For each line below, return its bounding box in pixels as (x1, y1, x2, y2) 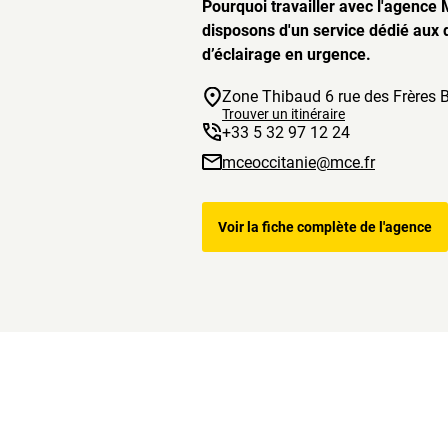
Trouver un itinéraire (222, 106, 345, 123)
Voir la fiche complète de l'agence (218, 219, 432, 236)
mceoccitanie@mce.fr (222, 152, 375, 172)
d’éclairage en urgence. (202, 45, 371, 65)
